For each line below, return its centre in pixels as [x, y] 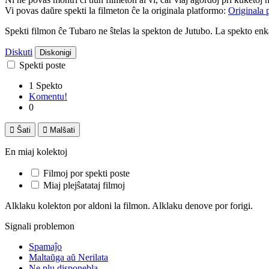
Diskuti [19, 52]
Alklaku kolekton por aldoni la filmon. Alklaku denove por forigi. [129, 205]
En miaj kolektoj [36, 151]
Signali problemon [40, 226]
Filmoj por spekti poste [86, 173]
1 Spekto [46, 85]
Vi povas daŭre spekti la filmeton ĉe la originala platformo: [116, 10]
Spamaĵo [45, 246]
